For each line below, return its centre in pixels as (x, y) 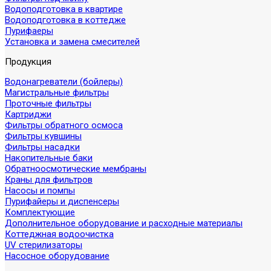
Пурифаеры (29, 31)
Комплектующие (40, 212)
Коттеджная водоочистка (59, 234)
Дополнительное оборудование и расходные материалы (124, 223)
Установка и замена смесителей (72, 42)
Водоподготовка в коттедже (65, 20)
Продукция (28, 62)
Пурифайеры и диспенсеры (62, 201)
